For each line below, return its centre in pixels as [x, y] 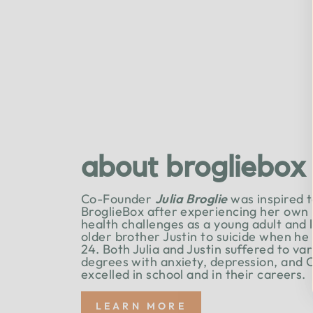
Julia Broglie [191, 198]
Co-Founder [118, 198]
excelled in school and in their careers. [193, 274]
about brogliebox [193, 167]
